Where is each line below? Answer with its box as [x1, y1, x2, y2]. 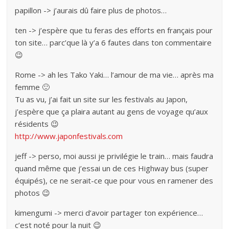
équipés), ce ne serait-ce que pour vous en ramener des [15, 175, 214, 186]
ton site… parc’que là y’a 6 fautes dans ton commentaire [15, 37, 212, 48]
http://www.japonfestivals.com [15, 130, 123, 141]
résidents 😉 [15, 118, 59, 129]
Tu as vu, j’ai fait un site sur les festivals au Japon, [15, 94, 188, 104]
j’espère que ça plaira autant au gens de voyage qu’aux [15, 106, 209, 117]
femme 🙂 [15, 81, 50, 92]
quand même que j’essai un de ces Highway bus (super [15, 163, 209, 173]
